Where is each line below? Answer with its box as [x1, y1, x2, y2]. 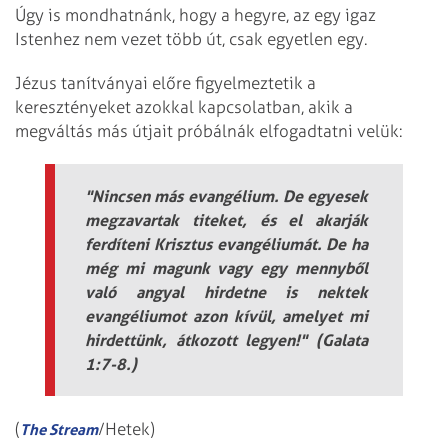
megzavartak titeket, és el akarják [85, 210, 368, 231]
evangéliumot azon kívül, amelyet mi [85, 306, 368, 327]
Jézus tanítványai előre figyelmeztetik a [15, 73, 316, 94]
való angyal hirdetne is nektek [85, 282, 368, 303]
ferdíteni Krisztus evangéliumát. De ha [85, 234, 368, 255]
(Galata [307, 330, 369, 351]
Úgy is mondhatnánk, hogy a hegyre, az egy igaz [15, 4, 376, 25]
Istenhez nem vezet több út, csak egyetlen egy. [15, 28, 367, 49]
